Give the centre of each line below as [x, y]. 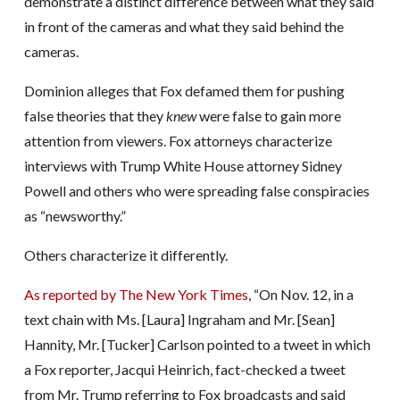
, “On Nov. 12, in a [300, 294]
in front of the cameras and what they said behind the [183, 26]
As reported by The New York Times [136, 294]
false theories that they [95, 115]
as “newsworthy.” [75, 215]
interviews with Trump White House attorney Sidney [183, 165]
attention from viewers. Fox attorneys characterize [178, 140]
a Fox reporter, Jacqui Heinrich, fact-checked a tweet [184, 369]
